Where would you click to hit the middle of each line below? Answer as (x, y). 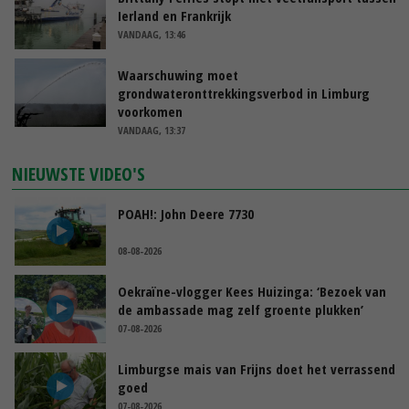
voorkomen (150, 111)
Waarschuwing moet (178, 74)
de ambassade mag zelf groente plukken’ (241, 309)
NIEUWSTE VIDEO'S (79, 173)
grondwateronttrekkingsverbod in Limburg (244, 93)
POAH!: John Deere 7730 (186, 213)
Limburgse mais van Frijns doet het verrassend (257, 368)
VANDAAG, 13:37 (152, 130)
